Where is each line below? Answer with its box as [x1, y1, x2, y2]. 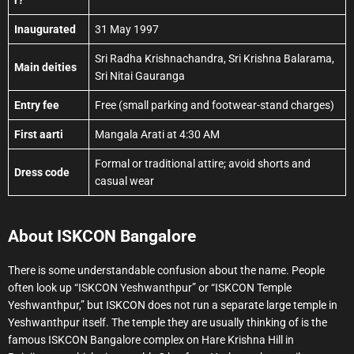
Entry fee [14, 99, 59, 112]
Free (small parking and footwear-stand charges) [95, 99, 334, 112]
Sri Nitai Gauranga [95, 70, 185, 83]
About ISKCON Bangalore [8, 227, 196, 247]
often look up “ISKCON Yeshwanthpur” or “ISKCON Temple [8, 281, 292, 295]
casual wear [95, 175, 154, 188]
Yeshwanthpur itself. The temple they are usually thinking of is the [8, 316, 327, 330]
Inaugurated [14, 23, 76, 36]
